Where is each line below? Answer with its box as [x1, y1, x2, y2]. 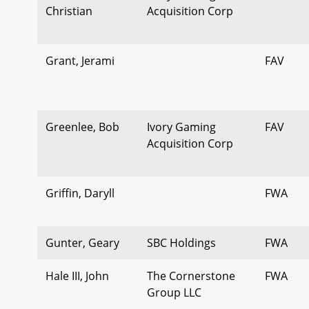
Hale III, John [46, 268, 109, 283]
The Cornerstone [147, 268, 235, 283]
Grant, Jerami [46, 52, 114, 68]
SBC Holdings [147, 235, 216, 250]
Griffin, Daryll [46, 185, 114, 201]
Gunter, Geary [46, 235, 119, 250]
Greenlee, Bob [46, 119, 119, 134]
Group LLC [147, 284, 201, 300]
